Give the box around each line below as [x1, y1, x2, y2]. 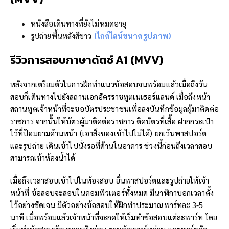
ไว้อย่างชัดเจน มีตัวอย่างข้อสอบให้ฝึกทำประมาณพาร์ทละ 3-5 [10, 200, 203, 210]
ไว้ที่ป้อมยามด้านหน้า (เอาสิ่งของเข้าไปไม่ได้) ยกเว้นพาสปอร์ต [10, 128, 207, 138]
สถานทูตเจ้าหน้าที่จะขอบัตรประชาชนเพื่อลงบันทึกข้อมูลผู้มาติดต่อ [10, 104, 219, 113]
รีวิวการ [10, 52, 45, 68]
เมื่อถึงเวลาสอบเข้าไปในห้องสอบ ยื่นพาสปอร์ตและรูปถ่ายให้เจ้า [10, 175, 209, 185]
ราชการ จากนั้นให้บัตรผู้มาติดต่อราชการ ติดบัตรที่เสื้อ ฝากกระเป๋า [10, 116, 214, 126]
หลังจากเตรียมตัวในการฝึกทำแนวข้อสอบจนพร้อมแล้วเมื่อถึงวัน [10, 79, 208, 89]
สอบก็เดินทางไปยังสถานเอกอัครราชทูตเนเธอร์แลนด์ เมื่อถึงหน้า [10, 91, 210, 101]
